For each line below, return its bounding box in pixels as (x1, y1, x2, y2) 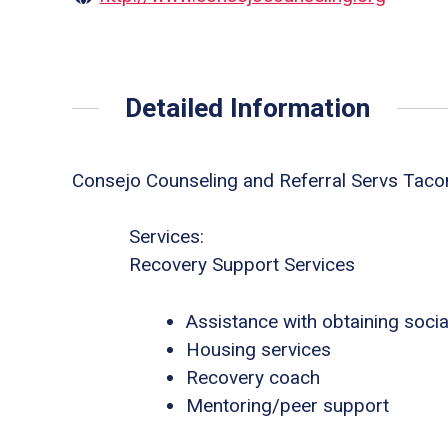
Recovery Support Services (129, 253, 355, 277)
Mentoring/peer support (186, 393, 389, 417)
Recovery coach (186, 365, 320, 389)
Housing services (186, 337, 331, 361)
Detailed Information (125, 92, 371, 124)
